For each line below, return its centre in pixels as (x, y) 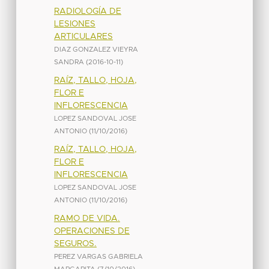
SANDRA (69, 62)
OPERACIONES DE (92, 231)
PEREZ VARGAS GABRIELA (98, 256)
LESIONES (74, 24)
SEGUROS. (75, 243)
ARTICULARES (83, 36)
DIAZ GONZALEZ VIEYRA (96, 49)
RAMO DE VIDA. (87, 218)
